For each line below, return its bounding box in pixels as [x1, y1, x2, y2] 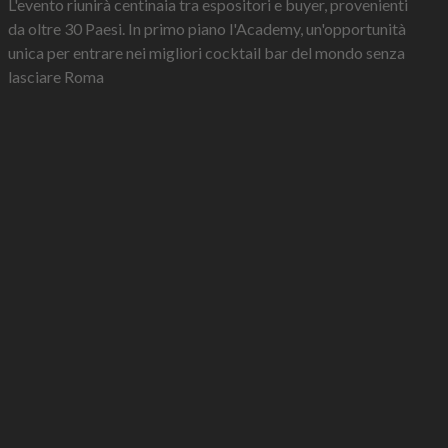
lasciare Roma [8, 67, 104, 87]
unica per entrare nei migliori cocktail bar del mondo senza [8, 43, 405, 63]
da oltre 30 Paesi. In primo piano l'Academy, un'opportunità [8, 19, 406, 39]
